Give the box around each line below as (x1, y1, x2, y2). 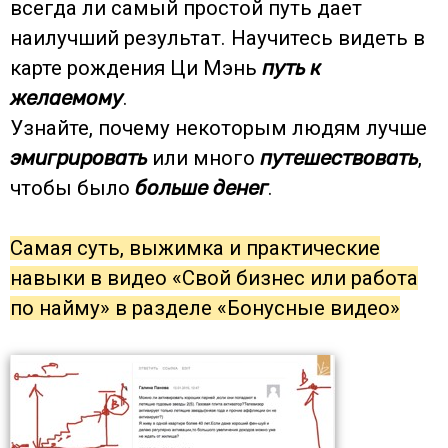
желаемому (10, 85, 123, 110)
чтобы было (10, 175, 135, 200)
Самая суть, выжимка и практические (10, 235, 380, 260)
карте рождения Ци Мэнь (10, 55, 262, 80)
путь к (262, 55, 321, 80)
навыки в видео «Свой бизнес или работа (10, 265, 418, 290)
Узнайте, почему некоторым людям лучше (10, 115, 427, 140)
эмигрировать (10, 145, 147, 170)
